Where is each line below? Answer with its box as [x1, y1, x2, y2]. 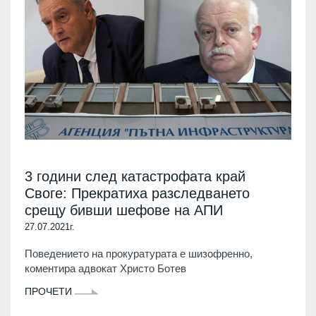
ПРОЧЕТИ [25, 285, 75, 297]
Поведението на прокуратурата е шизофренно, [25, 247, 253, 260]
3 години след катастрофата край [25, 168, 245, 184]
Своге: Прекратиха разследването [25, 185, 250, 201]
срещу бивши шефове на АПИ [25, 202, 223, 218]
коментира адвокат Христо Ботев [25, 262, 186, 274]
